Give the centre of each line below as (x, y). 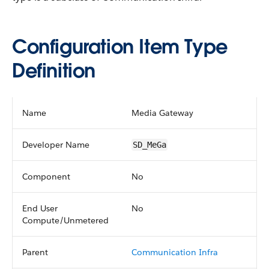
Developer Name (56, 145)
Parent (35, 252)
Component (46, 177)
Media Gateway (162, 113)
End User (40, 208)
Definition (54, 71)
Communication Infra (175, 252)
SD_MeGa (150, 145)
